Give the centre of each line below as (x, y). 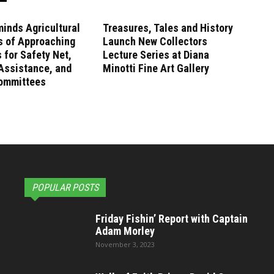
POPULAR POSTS (65, 187)
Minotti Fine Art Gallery (156, 68)
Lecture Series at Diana (156, 55)
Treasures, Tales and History (168, 28)
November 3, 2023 (125, 244)
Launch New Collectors (155, 41)
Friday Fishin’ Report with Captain (172, 219)
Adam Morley (125, 231)
